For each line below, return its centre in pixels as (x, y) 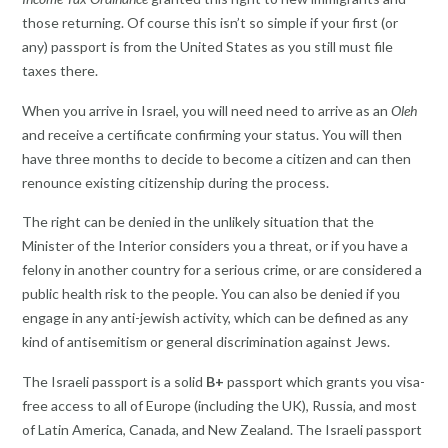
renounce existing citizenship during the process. (175, 182)
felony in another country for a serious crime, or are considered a (222, 270)
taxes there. (60, 71)
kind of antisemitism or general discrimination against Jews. (206, 342)
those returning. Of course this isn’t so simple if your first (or (210, 23)
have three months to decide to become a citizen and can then (216, 158)
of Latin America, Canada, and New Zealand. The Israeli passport (222, 429)
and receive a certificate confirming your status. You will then (212, 134)
